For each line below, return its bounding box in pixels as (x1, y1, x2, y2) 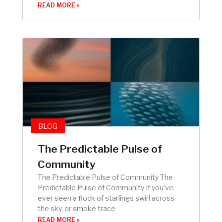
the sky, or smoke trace (38, 204, 115, 213)
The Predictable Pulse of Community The (38, 172, 173, 181)
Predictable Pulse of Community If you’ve (38, 183, 173, 192)
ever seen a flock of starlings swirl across (38, 193, 174, 202)
